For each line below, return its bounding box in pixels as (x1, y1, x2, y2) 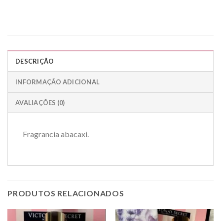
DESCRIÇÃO (15, 57, 54, 65)
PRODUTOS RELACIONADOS (7, 188, 124, 198)
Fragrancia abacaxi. (23, 129, 89, 139)
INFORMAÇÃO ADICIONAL (15, 77, 100, 86)
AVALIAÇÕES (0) (15, 98, 65, 107)
